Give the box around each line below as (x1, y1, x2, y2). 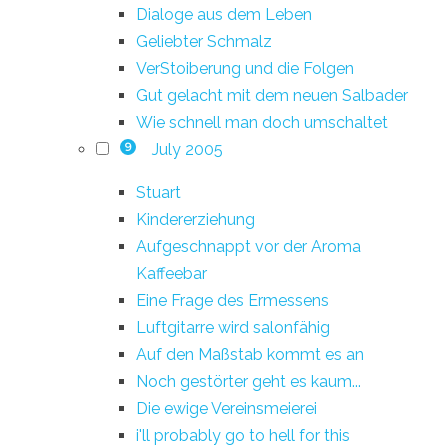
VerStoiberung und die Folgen (136, 58, 354, 78)
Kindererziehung (136, 209, 255, 229)
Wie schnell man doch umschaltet (136, 112, 388, 132)
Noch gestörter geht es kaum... (136, 371, 361, 391)
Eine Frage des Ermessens (136, 290, 329, 310)
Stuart (136, 182, 181, 202)
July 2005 (151, 139, 223, 159)
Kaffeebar (136, 263, 207, 283)
